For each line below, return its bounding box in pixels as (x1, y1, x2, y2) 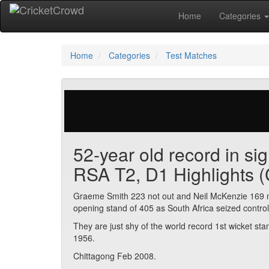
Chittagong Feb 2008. (73, 250, 156, 262)
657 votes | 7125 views (97, 90, 184, 102)
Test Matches (166, 49, 217, 61)
